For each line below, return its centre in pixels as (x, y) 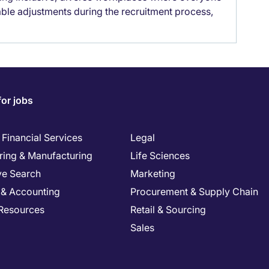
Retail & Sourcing (168, 210)
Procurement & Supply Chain (194, 192)
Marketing (153, 174)
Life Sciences (160, 156)
